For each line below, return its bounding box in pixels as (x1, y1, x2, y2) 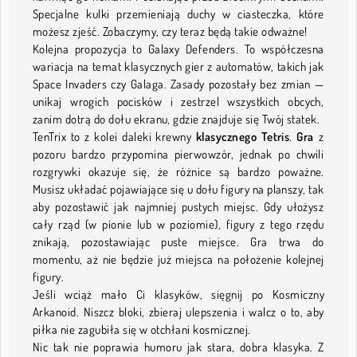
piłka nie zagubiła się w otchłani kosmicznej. (33, 322, 251, 338)
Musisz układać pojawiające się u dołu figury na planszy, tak (33, 182, 324, 198)
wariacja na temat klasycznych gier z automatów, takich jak (33, 59, 324, 75)
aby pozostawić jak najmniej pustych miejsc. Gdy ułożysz (33, 199, 324, 215)
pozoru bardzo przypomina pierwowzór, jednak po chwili (33, 147, 324, 163)
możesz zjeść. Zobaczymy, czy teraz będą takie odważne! (33, 24, 308, 40)
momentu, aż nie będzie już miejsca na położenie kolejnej (33, 252, 324, 268)
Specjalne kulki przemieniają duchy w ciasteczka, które (33, 6, 324, 22)
